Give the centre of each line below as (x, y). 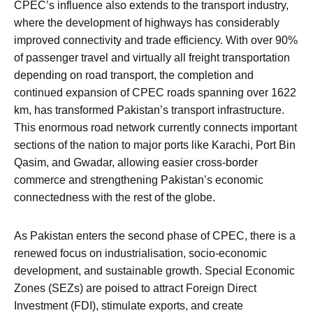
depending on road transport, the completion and (134, 75)
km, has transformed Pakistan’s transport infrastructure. (149, 110)
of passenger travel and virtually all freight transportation (152, 58)
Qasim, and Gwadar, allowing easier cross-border (136, 163)
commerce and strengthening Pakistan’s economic (139, 180)
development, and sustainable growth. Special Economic (154, 271)
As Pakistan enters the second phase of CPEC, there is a (155, 236)
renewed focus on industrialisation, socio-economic (140, 254)
